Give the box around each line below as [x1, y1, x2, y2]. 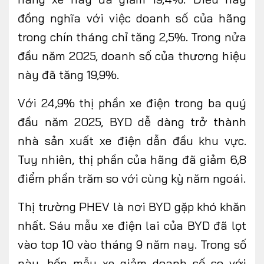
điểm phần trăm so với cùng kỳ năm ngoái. [18, 170, 246, 186]
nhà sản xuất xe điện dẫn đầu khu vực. [18, 133, 246, 148]
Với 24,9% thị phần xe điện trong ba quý [18, 95, 246, 110]
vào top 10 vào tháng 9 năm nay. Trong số [18, 236, 246, 252]
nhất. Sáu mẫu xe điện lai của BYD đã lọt [18, 217, 246, 233]
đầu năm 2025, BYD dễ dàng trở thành [18, 114, 246, 129]
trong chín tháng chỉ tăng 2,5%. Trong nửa [18, 29, 246, 44]
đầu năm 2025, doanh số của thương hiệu [18, 48, 246, 63]
